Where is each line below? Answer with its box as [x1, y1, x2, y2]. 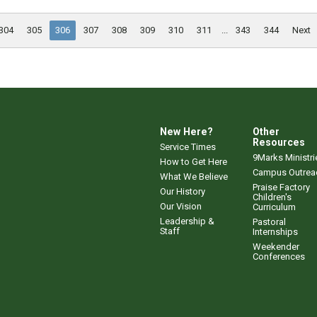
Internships [253, 226, 298, 237]
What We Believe [160, 171, 228, 182]
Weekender [253, 241, 299, 252]
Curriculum [253, 201, 296, 212]
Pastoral [253, 216, 286, 227]
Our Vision [160, 200, 202, 212]
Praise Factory [253, 181, 310, 192]
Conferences [253, 250, 305, 262]
